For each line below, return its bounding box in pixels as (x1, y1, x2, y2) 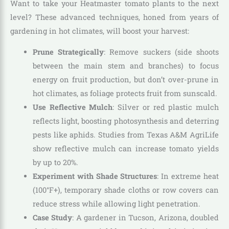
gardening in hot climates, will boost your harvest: (10, 26, 189, 36)
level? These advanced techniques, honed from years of (10, 12, 219, 22)
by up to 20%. (32, 157, 78, 168)
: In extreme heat (157, 171, 219, 181)
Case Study (32, 213, 73, 223)
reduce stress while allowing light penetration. (32, 199, 200, 209)
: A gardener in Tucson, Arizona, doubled (72, 213, 219, 223)
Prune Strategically (32, 47, 104, 57)
